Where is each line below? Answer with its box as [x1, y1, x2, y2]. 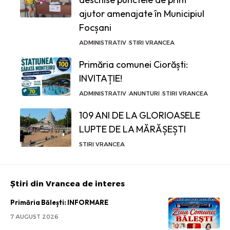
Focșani [79, 21, 111, 33]
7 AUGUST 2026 [10, 213, 59, 220]
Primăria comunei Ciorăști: [79, 58, 188, 70]
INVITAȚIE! [79, 72, 122, 84]
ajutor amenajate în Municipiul [79, 7, 204, 20]
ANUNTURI [128, 89, 160, 97]
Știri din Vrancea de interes [10, 178, 125, 188]
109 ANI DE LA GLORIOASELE [79, 109, 200, 121]
